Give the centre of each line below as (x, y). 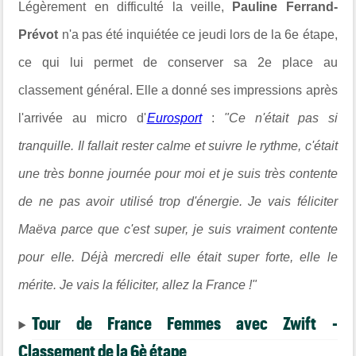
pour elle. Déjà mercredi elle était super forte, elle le (178, 257)
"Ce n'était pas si (281, 118)
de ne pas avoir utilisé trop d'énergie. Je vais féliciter (178, 201)
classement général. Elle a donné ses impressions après (178, 90)
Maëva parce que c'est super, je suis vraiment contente (178, 229)
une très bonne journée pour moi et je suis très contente (178, 173)
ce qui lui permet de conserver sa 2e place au (178, 62)
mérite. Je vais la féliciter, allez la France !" (139, 284)
